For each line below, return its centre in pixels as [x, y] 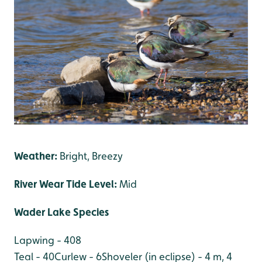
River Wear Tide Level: [65, 184]
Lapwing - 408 [48, 240]
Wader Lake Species [61, 212]
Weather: [36, 156]
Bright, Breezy [90, 156]
